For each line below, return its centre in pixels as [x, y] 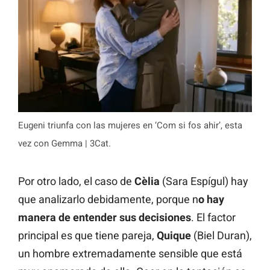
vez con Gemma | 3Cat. [64, 144]
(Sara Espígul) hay [204, 181]
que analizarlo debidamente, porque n [108, 199]
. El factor [213, 218]
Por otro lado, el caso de [76, 181]
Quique [174, 236]
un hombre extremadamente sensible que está [130, 254]
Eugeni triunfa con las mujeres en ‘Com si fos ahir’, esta [130, 126]
